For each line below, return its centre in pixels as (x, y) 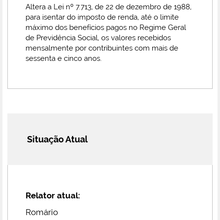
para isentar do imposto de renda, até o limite (102, 17)
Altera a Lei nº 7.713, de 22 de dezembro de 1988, (109, 7)
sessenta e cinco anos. (64, 58)
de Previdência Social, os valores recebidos (98, 38)
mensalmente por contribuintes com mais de (102, 48)
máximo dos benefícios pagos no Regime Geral (106, 27)
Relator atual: (53, 195)
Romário (42, 212)
